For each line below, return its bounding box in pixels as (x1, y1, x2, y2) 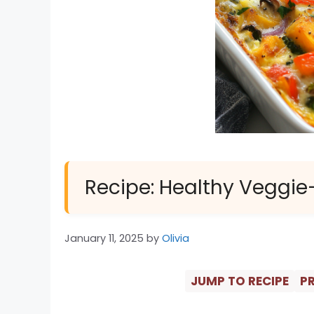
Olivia (162, 231, 189, 246)
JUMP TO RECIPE (190, 273, 289, 290)
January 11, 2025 (64, 231, 144, 246)
